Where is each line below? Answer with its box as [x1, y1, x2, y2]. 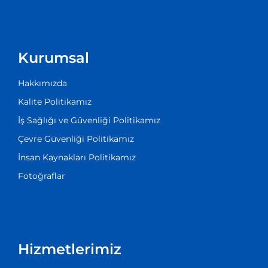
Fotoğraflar [18, 170, 65, 182]
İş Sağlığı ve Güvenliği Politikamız [18, 115, 160, 126]
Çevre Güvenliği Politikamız [18, 133, 134, 145]
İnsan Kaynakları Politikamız [18, 152, 136, 163]
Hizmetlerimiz [18, 240, 121, 258]
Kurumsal [18, 49, 89, 67]
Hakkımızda [18, 78, 67, 89]
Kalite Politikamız [18, 96, 92, 108]
